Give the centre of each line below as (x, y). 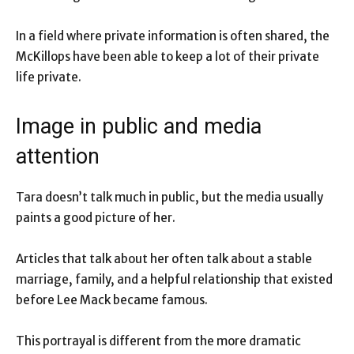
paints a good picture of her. (96, 218)
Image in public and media (139, 127)
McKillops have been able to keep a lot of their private (168, 57)
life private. (49, 77)
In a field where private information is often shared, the (173, 36)
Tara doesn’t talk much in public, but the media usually (169, 198)
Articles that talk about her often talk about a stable (164, 259)
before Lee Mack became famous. (112, 300)
